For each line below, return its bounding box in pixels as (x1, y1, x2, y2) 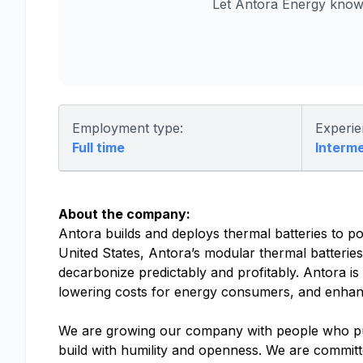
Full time (72, 139, 125, 156)
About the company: (58, 206, 190, 222)
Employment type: (72, 120, 183, 136)
